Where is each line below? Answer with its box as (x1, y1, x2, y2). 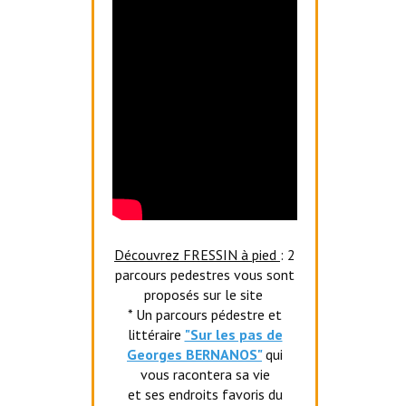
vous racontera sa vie (140, 365, 270, 383)
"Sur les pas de (184, 325, 283, 343)
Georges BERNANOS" (127, 345, 262, 363)
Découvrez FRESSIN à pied (114, 246, 280, 264)
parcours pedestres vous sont (115, 266, 295, 284)
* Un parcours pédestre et (128, 305, 282, 324)
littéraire (127, 325, 185, 343)
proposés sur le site (143, 285, 266, 304)
